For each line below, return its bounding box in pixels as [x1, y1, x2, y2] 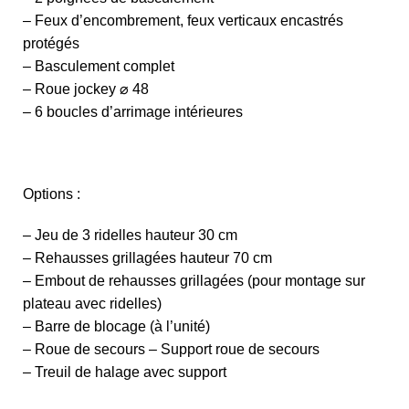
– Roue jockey [23, 80, 120, 97]
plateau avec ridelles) [23, 295, 162, 311]
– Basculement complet [23, 58, 174, 74]
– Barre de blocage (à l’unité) [23, 318, 210, 334]
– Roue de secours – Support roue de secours [23, 341, 320, 357]
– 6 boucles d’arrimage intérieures [23, 103, 243, 120]
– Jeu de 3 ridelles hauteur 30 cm [23, 226, 237, 243]
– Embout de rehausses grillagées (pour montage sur [23, 272, 365, 288]
